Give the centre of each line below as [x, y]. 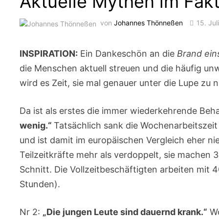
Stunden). [40, 184]
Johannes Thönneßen [149, 23]
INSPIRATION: [49, 53]
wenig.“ [37, 125]
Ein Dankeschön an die [128, 53]
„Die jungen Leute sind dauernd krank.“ [125, 212]
